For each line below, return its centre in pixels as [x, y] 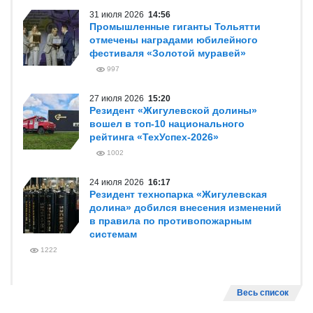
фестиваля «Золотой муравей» [168, 53]
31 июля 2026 [119, 15]
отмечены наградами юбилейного [174, 40]
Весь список [263, 293]
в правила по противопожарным [170, 221]
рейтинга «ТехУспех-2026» [154, 137]
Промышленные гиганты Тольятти [175, 27]
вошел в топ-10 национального [167, 124]
